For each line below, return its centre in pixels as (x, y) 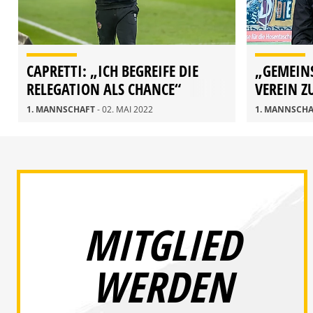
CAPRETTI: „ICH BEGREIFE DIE (112, 71)
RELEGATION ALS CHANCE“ (104, 89)
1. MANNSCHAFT (62, 110)
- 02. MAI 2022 (125, 110)
